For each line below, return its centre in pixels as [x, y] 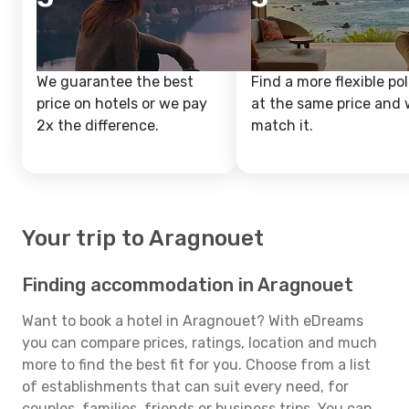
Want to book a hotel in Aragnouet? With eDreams [193, 321]
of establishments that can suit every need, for [185, 387]
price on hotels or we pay [122, 104]
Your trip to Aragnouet [143, 238]
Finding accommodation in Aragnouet [188, 285]
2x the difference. [98, 126]
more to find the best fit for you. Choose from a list [196, 365]
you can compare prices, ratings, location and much [199, 343]
